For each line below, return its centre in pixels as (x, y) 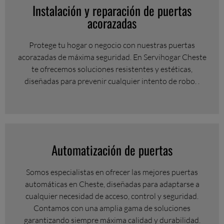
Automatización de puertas (112, 150)
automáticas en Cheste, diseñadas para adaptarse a (112, 184)
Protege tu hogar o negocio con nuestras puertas (112, 45)
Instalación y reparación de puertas (112, 10)
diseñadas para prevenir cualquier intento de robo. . (112, 81)
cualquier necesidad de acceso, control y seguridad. (112, 196)
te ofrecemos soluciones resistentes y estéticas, (112, 69)
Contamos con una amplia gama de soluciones (112, 208)
